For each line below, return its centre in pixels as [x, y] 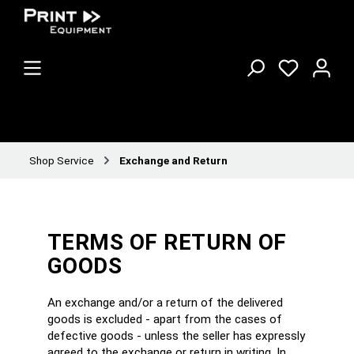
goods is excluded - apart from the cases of [165, 320]
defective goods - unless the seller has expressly [176, 336]
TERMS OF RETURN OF [167, 243]
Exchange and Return [173, 160]
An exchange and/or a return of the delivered [165, 303]
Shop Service [62, 160]
